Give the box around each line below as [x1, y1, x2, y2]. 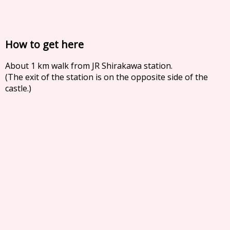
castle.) [5, 82, 31, 94]
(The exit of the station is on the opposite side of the [5, 71, 208, 83]
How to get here [5, 37, 84, 51]
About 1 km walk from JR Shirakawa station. [5, 60, 173, 72]
